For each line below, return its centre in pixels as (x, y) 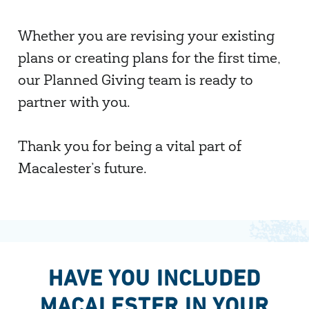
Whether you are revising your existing (146, 38)
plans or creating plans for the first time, (149, 60)
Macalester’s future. (82, 170)
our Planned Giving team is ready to (135, 82)
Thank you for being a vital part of (129, 148)
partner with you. (74, 104)
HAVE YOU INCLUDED (154, 278)
